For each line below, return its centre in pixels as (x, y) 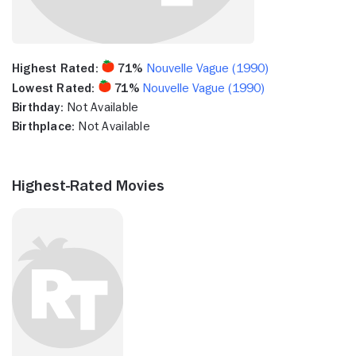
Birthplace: (44, 126)
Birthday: (38, 107)
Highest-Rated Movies (88, 185)
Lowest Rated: (54, 88)
